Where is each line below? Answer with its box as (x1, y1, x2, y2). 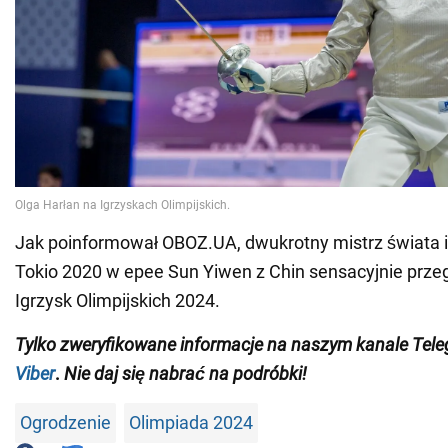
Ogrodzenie (20, 412, 111, 434)
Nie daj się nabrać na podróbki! (64, 363, 307, 385)
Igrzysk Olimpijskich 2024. (15, 290, 220, 312)
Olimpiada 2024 (129, 412, 253, 434)
